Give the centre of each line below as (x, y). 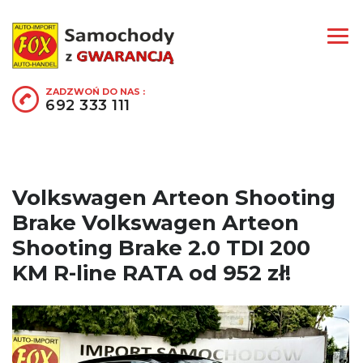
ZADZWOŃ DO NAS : (95, 91)
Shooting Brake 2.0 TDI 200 (161, 248)
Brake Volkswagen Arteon (156, 222)
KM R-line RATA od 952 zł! (152, 273)
